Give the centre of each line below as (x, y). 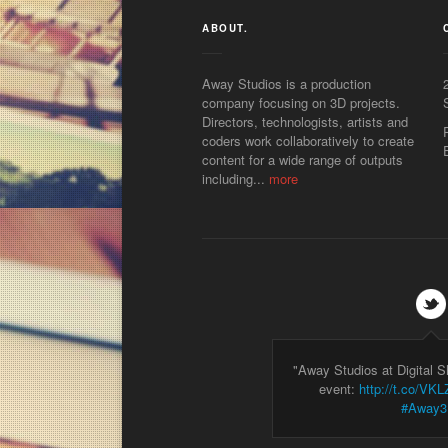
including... (235, 178)
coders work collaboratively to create (308, 140)
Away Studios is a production (286, 83)
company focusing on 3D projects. (301, 102)
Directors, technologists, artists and (305, 121)
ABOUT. (225, 27)
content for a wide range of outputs (302, 159)
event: (338, 388)
